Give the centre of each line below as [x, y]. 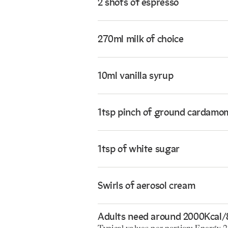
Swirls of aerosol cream [147, 187]
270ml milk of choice [141, 40]
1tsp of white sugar [139, 150]
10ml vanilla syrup [136, 77]
